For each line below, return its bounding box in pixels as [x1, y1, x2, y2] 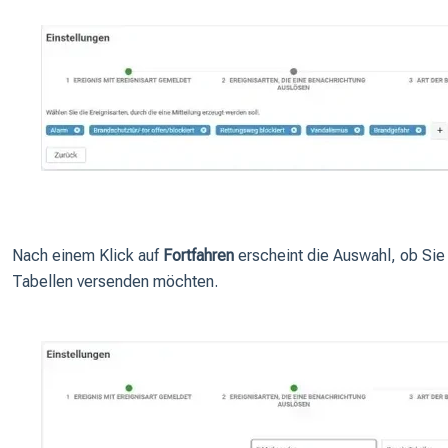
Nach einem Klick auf [11, 246, 163, 266]
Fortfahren [162, 246, 234, 266]
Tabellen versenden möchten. [11, 272, 222, 292]
